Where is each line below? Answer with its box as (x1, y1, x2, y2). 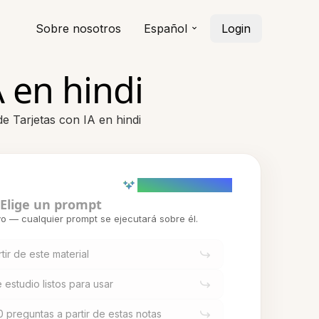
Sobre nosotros (36, 21, 121, 36)
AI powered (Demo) (137, 179, 232, 191)
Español (144, 21, 187, 36)
